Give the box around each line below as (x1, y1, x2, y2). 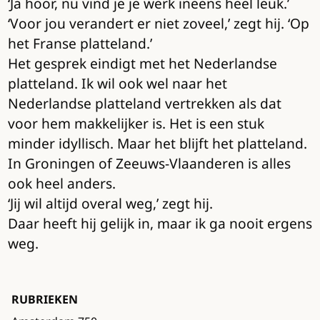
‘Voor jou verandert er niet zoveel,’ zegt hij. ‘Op (7, 14, 309, 34)
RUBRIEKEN (11, 291, 78, 308)
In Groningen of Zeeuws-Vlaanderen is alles (7, 154, 291, 174)
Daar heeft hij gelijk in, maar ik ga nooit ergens (7, 214, 312, 234)
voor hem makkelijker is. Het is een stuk (7, 114, 264, 134)
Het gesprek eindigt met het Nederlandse (7, 54, 277, 74)
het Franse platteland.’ (7, 34, 152, 54)
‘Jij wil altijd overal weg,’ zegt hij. (7, 194, 213, 214)
